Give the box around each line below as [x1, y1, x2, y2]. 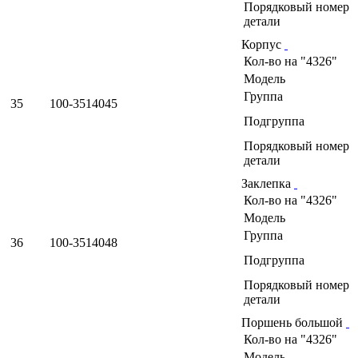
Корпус [241, 37, 284, 51]
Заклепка [241, 176, 294, 190]
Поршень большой [241, 315, 346, 329]
